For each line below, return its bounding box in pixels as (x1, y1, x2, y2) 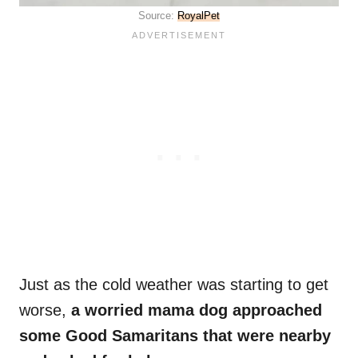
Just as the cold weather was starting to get (19, 276, 328, 294)
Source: (138, 10, 177, 22)
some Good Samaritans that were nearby (19, 327, 331, 345)
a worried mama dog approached (66, 301, 322, 320)
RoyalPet (177, 10, 220, 22)
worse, (19, 301, 66, 320)
